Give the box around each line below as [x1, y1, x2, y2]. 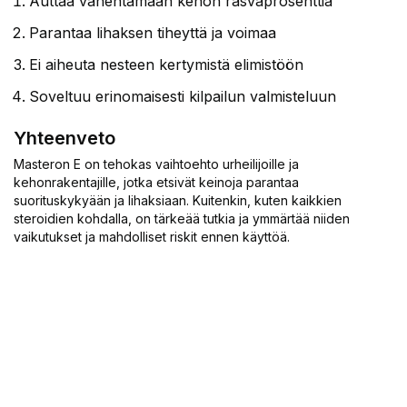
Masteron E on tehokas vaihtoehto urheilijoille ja [14, 156, 299, 172]
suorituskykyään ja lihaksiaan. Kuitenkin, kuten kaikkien [14, 193, 342, 208]
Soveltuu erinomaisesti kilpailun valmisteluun [29, 87, 336, 105]
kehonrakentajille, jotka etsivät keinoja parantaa [14, 174, 299, 190]
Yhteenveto [14, 127, 115, 149]
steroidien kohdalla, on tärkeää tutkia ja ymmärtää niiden [14, 211, 350, 226]
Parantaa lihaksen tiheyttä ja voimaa [29, 24, 276, 42]
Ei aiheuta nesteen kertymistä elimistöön [29, 55, 303, 74]
